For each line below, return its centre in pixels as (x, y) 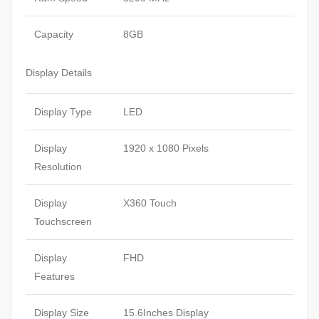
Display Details (59, 73)
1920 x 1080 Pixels (166, 148)
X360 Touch (150, 203)
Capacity (54, 35)
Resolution (58, 167)
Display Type (63, 112)
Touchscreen (63, 222)
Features (54, 277)
